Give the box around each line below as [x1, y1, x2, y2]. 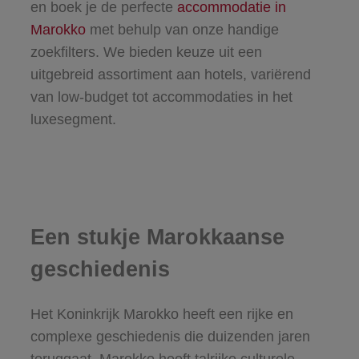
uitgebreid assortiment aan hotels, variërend [30, 67, 311, 83]
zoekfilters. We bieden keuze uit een [30, 44, 262, 61]
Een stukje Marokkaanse [30, 224, 284, 249]
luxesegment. [30, 111, 120, 128]
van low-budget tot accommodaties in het [30, 89, 292, 106]
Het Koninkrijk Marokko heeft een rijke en [30, 306, 293, 323]
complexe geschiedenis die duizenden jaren [30, 329, 310, 345]
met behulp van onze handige [85, 22, 279, 38]
